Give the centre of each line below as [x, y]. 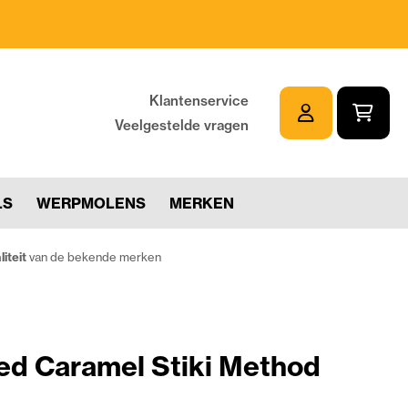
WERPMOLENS [91, 203]
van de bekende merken [94, 256]
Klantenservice [199, 100]
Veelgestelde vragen [181, 125]
